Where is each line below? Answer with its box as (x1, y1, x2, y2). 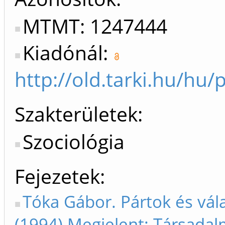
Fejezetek (15, 163, 100, 190)
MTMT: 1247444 (23, 13, 167, 40)
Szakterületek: (15, 100, 143, 128)
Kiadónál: (23, 39, 113, 66)
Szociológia (23, 128, 125, 155)
